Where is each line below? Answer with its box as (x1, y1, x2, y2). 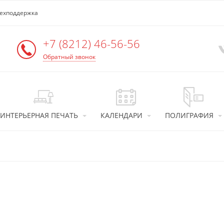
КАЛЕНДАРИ (100, 110, 142, 120)
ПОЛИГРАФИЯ (165, 110, 213, 120)
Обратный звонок (42, 52, 95, 61)
